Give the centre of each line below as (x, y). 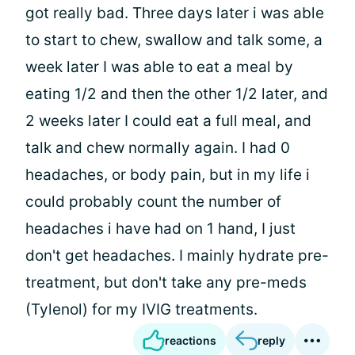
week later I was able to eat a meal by (159, 67)
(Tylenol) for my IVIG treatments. (141, 309)
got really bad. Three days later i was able (175, 13)
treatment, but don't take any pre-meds (166, 282)
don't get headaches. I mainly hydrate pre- (177, 256)
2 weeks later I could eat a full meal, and (168, 121)
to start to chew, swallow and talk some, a (174, 40)
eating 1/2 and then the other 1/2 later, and (177, 94)
